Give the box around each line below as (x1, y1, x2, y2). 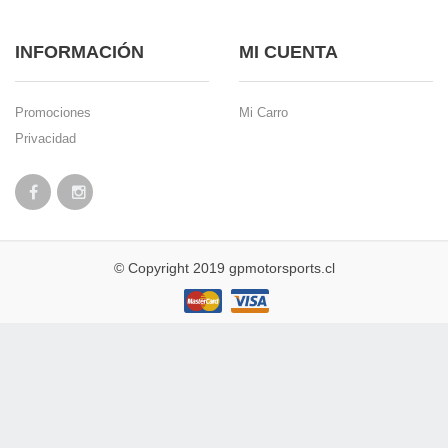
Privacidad (15, 131, 76, 146)
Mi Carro (239, 105, 288, 120)
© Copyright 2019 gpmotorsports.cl (113, 260, 335, 276)
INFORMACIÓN (15, 42, 144, 62)
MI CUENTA (239, 42, 338, 62)
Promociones (15, 105, 91, 120)
